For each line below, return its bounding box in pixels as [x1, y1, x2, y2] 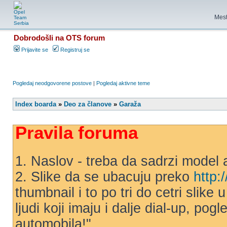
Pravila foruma [15, 123, 138, 142]
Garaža [119, 100, 141, 108]
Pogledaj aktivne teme [96, 80, 150, 86]
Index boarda [15, 100, 56, 108]
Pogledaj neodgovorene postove [13, 80, 92, 86]
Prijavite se [20, 47, 48, 53]
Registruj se [59, 47, 90, 53]
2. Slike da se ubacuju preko [15, 169, 194, 184]
